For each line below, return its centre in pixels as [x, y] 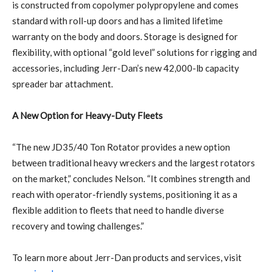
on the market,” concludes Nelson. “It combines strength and [131, 178]
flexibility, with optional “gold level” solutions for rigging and [134, 52]
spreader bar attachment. [63, 83]
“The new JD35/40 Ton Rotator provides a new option [121, 147]
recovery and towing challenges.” [78, 226]
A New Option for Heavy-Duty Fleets [87, 115]
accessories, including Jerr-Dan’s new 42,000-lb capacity [126, 68]
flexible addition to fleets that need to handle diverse [118, 210]
